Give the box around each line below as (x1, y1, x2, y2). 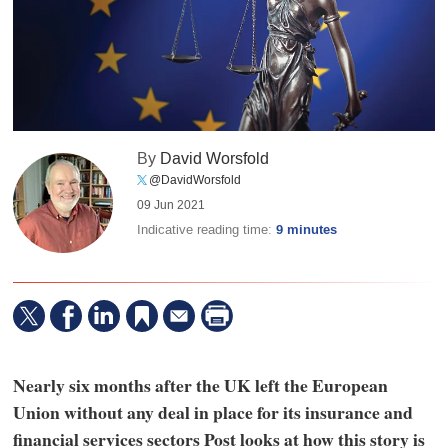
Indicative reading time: (137, 221, 277, 239)
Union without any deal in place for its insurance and (12, 398, 413, 425)
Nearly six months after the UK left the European (12, 371, 388, 398)
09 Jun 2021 (137, 197, 206, 214)
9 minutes (276, 221, 338, 240)
